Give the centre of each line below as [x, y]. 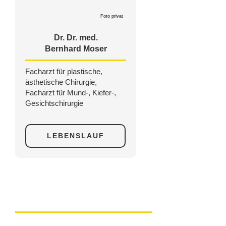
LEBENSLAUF [75, 136]
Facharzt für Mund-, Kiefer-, [71, 93]
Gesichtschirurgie [54, 103]
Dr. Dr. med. [76, 38]
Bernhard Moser [76, 49]
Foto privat [112, 16]
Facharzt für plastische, [64, 72]
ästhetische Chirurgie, [61, 82]
